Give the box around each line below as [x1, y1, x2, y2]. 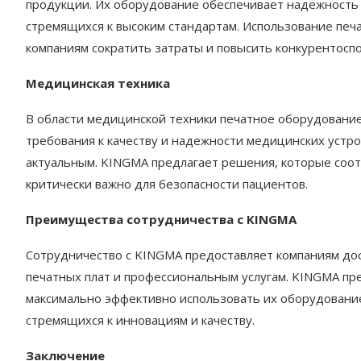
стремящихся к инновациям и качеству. [26, 311, 255, 328]
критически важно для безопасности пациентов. [26, 175, 308, 192]
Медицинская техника [26, 74, 170, 91]
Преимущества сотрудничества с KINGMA [26, 210, 297, 227]
